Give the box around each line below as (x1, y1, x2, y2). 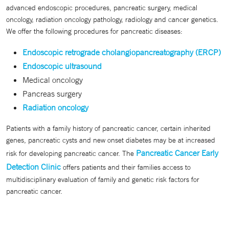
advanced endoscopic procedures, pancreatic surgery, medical (6, 3, 197, 12)
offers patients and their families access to (61, 163, 191, 172)
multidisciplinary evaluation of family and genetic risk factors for (6, 175, 199, 184)
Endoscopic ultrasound (22, 61, 102, 71)
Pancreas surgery (22, 88, 82, 99)
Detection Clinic (6, 162, 61, 172)
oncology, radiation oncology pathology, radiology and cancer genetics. (6, 15, 218, 24)
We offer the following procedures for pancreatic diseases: (6, 27, 182, 36)
